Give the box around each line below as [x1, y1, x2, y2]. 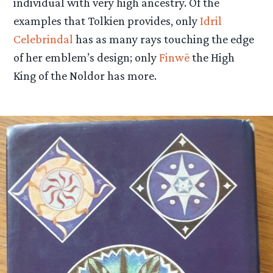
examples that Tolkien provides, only [13, 14, 200, 28]
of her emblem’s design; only [13, 51, 160, 65]
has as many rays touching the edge [73, 32, 255, 46]
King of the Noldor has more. [13, 69, 157, 83]
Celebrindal [13, 32, 74, 46]
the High [192, 51, 235, 65]
